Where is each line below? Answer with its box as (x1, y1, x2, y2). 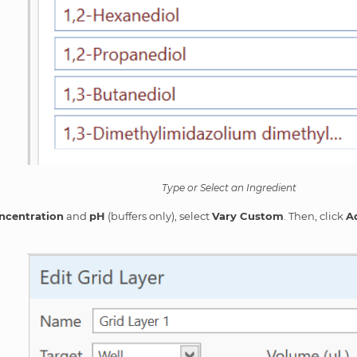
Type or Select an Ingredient (162, 182, 297, 194)
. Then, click (284, 210, 347, 223)
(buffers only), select (105, 210, 213, 223)
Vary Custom (212, 210, 284, 223)
